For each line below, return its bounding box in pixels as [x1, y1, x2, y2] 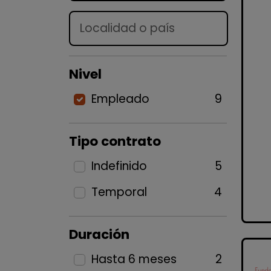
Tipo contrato [69, 132, 161, 151]
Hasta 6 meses [91, 251, 177, 267]
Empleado [91, 91, 149, 107]
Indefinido [91, 158, 147, 174]
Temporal [91, 184, 147, 200]
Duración [69, 225, 129, 244]
